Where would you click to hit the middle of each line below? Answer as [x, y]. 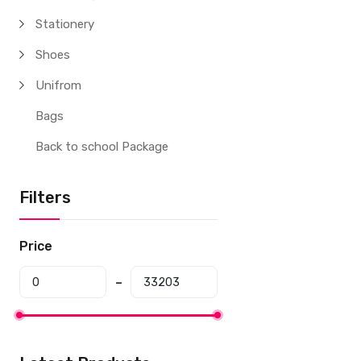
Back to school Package [102, 147]
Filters [46, 197]
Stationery [65, 24]
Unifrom [59, 85]
